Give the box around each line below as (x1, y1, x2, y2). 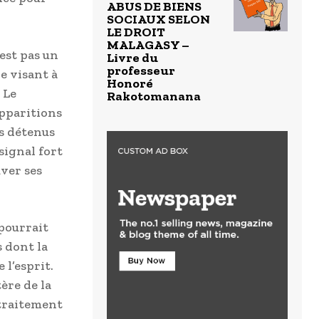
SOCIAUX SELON (107, 11, 210, 27)
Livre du (107, 50, 158, 66)
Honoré (107, 75, 153, 91)
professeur (107, 63, 175, 78)
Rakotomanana (107, 88, 201, 104)
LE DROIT (107, 24, 165, 40)
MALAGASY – (107, 37, 189, 53)
